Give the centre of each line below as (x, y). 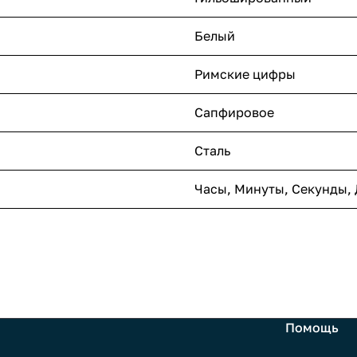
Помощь (312, 328)
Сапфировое (234, 113)
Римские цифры (245, 75)
